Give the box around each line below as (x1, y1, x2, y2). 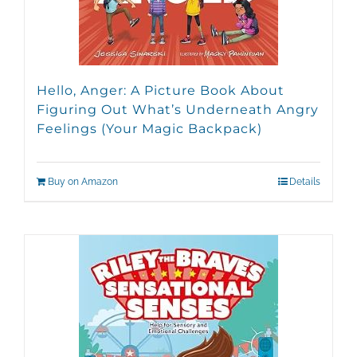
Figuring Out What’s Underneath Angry (37, 102, 319, 117)
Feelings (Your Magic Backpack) (37, 121, 262, 136)
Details (289, 176, 320, 187)
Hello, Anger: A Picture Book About (37, 83, 284, 98)
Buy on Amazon (48, 176, 118, 187)
